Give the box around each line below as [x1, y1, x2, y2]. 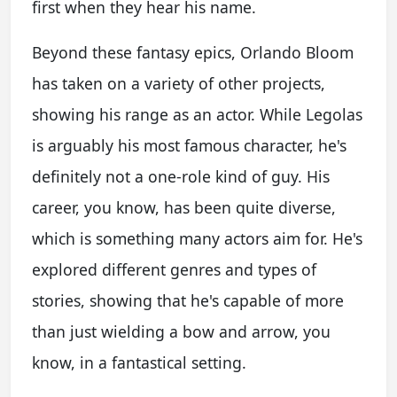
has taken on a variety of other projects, [32, 72, 325, 94]
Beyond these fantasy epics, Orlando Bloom [32, 41, 354, 63]
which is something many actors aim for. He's [32, 227, 362, 249]
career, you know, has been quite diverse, [32, 196, 336, 218]
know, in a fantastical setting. [32, 351, 246, 373]
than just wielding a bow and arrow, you [32, 320, 331, 342]
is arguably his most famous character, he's [32, 134, 346, 156]
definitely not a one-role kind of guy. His [32, 165, 330, 187]
